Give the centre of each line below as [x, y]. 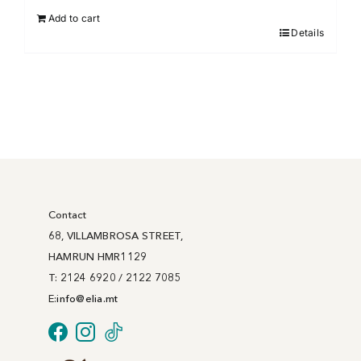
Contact [68, 215]
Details [307, 33]
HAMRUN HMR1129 [98, 257]
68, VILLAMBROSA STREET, [116, 236]
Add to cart [75, 19]
